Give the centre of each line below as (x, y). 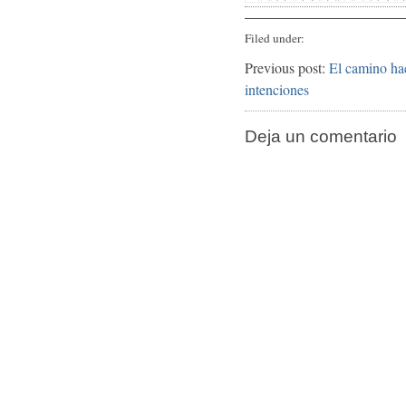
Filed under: (275, 39)
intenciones (277, 90)
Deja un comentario (321, 137)
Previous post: (287, 68)
